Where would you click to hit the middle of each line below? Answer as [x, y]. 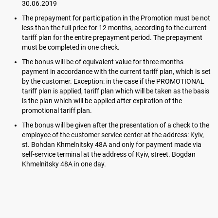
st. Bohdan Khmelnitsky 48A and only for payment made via [112, 145]
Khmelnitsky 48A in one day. [64, 164]
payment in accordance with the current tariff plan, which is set [116, 72]
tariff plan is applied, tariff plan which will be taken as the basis [116, 91]
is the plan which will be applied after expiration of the [102, 101]
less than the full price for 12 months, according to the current [114, 28]
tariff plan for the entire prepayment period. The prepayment [112, 37]
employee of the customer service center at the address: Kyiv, [113, 135]
